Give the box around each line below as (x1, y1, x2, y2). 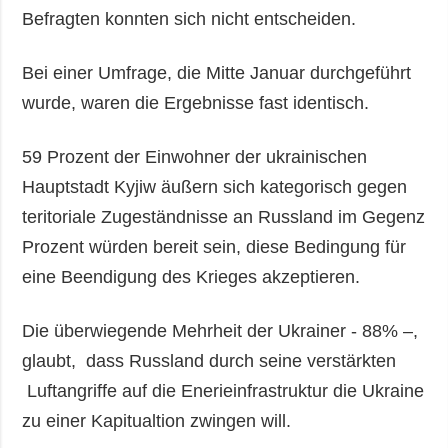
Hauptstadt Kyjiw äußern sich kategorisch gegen (22, 176, 408, 197)
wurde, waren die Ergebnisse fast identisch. (22, 92, 375, 113)
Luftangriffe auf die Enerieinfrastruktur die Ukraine (22, 380, 425, 401)
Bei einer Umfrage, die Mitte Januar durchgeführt (22, 62, 412, 83)
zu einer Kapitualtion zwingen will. (22, 410, 302, 431)
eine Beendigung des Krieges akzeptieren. (22, 266, 376, 287)
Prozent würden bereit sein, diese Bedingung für (22, 236, 407, 257)
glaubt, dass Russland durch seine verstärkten (22, 350, 397, 371)
